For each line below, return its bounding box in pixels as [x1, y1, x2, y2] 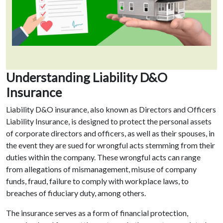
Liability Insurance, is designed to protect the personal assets [6, 116, 212, 126]
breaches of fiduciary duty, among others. [6, 188, 146, 198]
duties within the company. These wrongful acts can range [6, 152, 201, 162]
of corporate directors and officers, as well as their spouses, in [6, 128, 215, 138]
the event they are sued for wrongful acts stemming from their [6, 140, 215, 150]
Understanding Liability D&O [6, 70, 167, 85]
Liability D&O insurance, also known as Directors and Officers [6, 105, 216, 114]
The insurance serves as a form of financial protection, [6, 208, 188, 218]
